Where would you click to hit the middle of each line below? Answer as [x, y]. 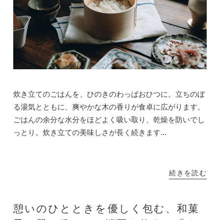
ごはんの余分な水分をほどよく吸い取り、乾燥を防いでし [109, 120]
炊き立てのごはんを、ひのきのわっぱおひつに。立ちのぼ [109, 94]
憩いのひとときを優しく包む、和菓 [106, 210]
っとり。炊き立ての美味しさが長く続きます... [90, 133]
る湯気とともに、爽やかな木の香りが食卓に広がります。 [109, 107]
